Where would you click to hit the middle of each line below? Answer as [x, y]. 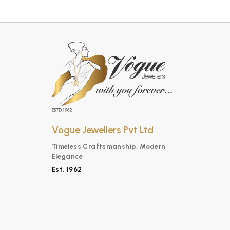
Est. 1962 [67, 170]
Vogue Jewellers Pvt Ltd [102, 130]
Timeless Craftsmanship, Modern [109, 146]
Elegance [67, 156]
